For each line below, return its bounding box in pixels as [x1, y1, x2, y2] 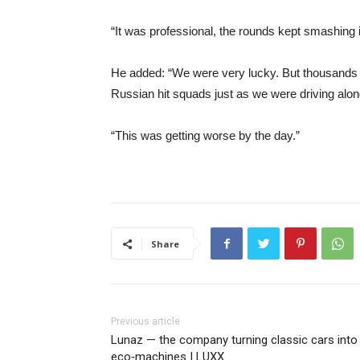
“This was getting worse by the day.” [111, 129, 300, 143]
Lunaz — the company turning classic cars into [111, 333, 358, 348]
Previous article [111, 316, 180, 328]
